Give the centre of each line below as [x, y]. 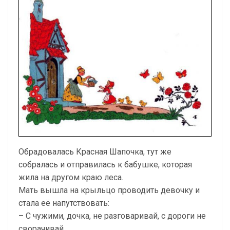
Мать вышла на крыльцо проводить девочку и [109, 190]
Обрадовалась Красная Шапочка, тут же [95, 151]
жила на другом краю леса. [71, 177]
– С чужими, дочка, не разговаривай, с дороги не [112, 216]
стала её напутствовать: [64, 203]
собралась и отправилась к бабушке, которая [105, 164]
